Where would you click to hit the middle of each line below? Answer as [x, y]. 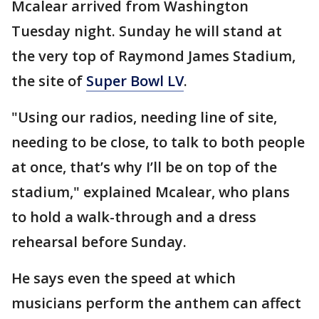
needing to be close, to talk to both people [158, 142]
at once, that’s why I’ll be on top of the [144, 167]
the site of [49, 80]
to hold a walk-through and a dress [134, 216]
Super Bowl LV [135, 80]
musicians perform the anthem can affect [156, 303]
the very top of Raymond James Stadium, [153, 56]
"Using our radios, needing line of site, [144, 117]
